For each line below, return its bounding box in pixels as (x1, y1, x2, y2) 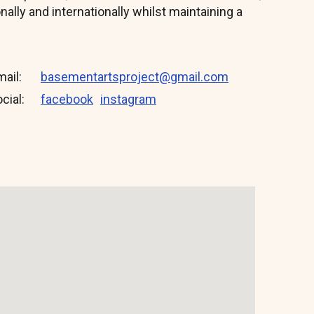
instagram (100, 92, 156, 107)
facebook (41, 92, 93, 107)
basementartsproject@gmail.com (41, 69, 228, 84)
